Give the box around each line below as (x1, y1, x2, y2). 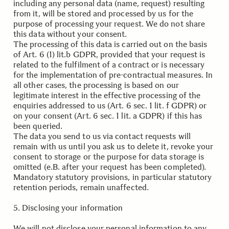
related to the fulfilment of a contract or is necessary (13, 60, 205, 70)
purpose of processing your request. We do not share (13, 19, 205, 29)
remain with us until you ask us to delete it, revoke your (13, 142, 214, 151)
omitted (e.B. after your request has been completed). (13, 162, 207, 172)
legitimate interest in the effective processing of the (13, 90, 201, 100)
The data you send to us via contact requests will (13, 131, 191, 141)
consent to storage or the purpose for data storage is (13, 152, 204, 162)
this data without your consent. (13, 29, 127, 39)
